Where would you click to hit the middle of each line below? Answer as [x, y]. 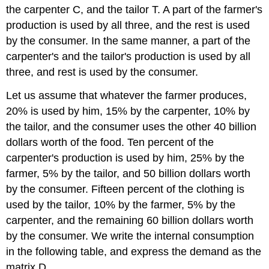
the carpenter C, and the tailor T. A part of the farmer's [134, 10]
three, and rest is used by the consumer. [102, 72]
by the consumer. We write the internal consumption [130, 236]
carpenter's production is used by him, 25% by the [125, 158]
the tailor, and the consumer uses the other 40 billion [131, 126]
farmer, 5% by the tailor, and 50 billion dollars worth [128, 173]
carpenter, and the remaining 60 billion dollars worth [130, 220]
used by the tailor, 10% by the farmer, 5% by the [121, 204]
